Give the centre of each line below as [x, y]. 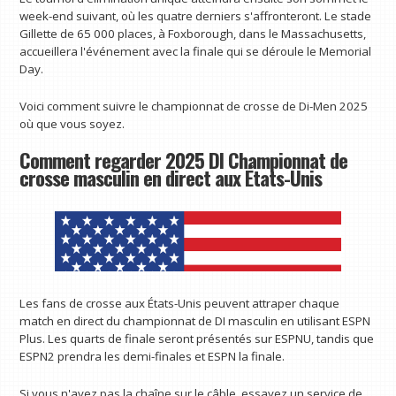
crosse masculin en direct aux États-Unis [171, 178]
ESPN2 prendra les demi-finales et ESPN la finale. [152, 357]
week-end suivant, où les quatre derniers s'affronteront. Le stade [196, 15]
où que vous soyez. [72, 123]
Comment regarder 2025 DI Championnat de [184, 160]
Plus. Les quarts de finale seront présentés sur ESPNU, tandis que [197, 339]
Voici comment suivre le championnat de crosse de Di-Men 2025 [194, 106]
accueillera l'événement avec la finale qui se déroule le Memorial [196, 51]
